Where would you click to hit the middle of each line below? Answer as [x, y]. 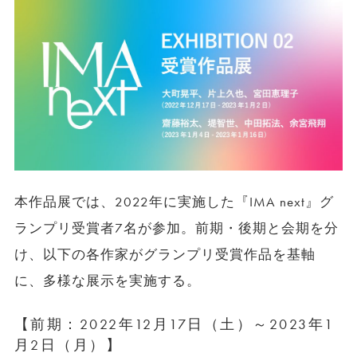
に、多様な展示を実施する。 [108, 280]
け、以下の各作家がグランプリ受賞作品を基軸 [165, 254]
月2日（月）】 [68, 344]
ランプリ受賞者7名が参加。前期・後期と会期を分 [177, 228]
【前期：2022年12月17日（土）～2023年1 [174, 324]
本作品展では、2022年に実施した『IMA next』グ [174, 202]
